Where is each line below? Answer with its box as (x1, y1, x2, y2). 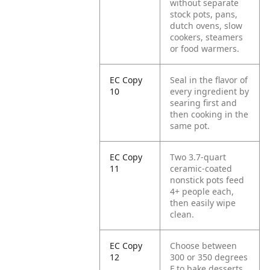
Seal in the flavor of (170, 74, 248, 86)
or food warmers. (170, 43, 240, 54)
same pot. (170, 120, 210, 131)
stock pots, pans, (170, 8, 238, 20)
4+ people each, (170, 186, 234, 197)
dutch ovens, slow (170, 20, 243, 31)
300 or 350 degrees (170, 251, 248, 263)
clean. (170, 209, 195, 220)
